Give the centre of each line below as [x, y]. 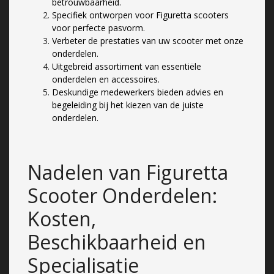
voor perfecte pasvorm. [98, 28]
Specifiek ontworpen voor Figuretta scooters [140, 15]
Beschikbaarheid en [117, 242]
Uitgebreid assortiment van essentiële [127, 66]
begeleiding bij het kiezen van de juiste [128, 105]
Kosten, [62, 218]
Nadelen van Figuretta [128, 172]
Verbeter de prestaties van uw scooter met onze [148, 40]
